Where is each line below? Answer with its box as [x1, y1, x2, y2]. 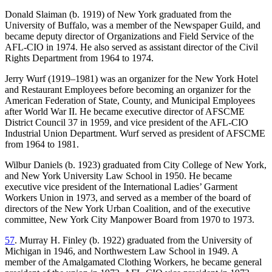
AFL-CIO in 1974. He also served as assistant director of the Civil [5, 42, 258, 53]
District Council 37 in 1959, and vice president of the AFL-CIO [5, 117, 248, 128]
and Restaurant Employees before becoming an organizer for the [5, 84, 251, 95]
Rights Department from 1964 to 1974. [5, 53, 154, 64]
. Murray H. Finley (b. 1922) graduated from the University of [15, 235, 252, 246]
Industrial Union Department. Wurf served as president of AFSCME [5, 128, 265, 139]
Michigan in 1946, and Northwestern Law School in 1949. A [5, 246, 238, 257]
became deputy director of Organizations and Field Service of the [5, 31, 254, 42]
